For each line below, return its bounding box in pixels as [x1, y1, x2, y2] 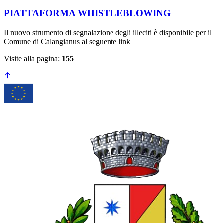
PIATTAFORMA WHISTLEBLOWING [4, 8, 171, 19]
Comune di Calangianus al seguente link [4, 37, 130, 46]
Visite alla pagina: [4, 54, 62, 63]
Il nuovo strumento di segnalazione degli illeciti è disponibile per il [4, 28, 212, 37]
